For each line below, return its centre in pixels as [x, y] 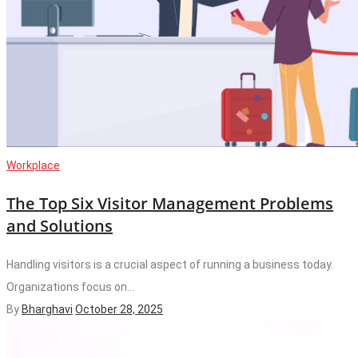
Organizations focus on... [70, 286]
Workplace [33, 165]
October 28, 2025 [119, 309]
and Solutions [60, 225]
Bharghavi [47, 309]
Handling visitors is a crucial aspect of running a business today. [170, 264]
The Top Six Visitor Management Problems [170, 203]
